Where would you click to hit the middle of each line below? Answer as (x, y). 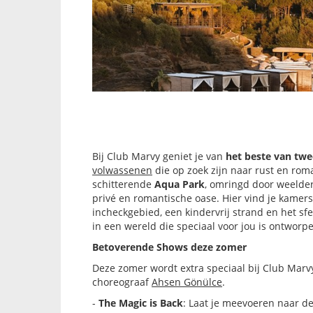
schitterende (123, 184)
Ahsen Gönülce (187, 282)
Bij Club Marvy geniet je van (159, 156)
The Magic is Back (141, 303)
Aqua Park (180, 184)
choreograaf (122, 282)
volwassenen (122, 170)
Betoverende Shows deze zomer (169, 247)
